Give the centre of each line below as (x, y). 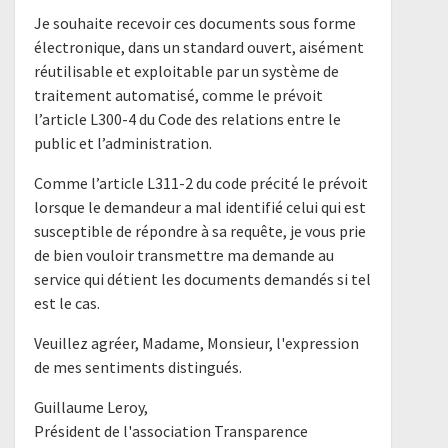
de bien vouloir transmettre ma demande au (184, 255)
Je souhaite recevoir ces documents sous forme (195, 23)
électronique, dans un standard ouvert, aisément (199, 47)
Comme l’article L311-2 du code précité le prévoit (201, 183)
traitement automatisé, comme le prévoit (179, 95)
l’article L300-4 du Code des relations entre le (188, 119)
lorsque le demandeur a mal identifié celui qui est (200, 207)
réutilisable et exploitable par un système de (187, 71)
